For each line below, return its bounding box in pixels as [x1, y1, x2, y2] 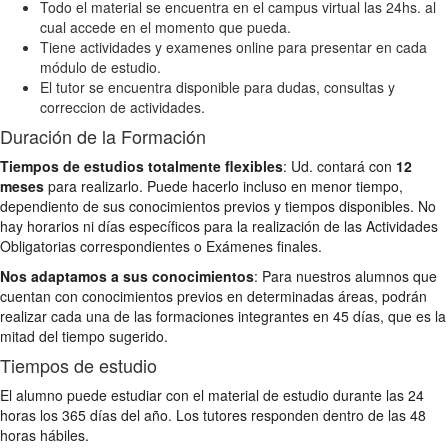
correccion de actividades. [40, 96, 205, 117]
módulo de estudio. [40, 56, 161, 77]
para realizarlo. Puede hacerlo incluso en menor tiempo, [44, 175, 403, 196]
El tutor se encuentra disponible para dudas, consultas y [40, 76, 395, 97]
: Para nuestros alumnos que [254, 265, 437, 286]
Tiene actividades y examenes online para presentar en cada [40, 36, 427, 57]
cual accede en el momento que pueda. [40, 16, 291, 37]
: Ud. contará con [283, 155, 396, 176]
